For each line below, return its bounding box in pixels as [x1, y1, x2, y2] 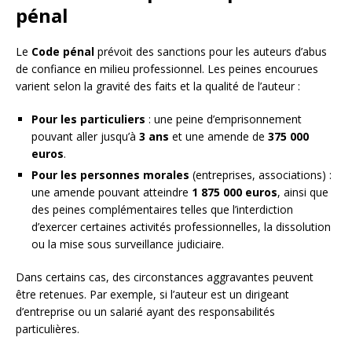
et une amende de [169, 129, 268, 145]
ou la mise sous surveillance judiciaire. [31, 236, 224, 252]
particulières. [16, 321, 79, 337]
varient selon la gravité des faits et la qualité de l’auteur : [16, 79, 300, 94]
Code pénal [31, 44, 94, 60]
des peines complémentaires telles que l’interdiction [31, 202, 293, 218]
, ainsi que [277, 185, 328, 200]
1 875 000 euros [192, 185, 277, 200]
